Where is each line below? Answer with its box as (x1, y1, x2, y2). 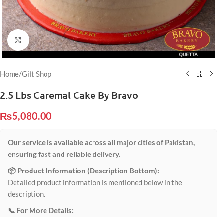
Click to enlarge (29, 36, 76, 44)
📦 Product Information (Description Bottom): (8, 166, 159, 175)
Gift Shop (22, 69, 51, 78)
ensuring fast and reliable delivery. (8, 150, 120, 158)
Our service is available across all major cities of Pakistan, (8, 138, 195, 147)
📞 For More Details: (8, 206, 74, 215)
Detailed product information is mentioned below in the (8, 178, 182, 186)
